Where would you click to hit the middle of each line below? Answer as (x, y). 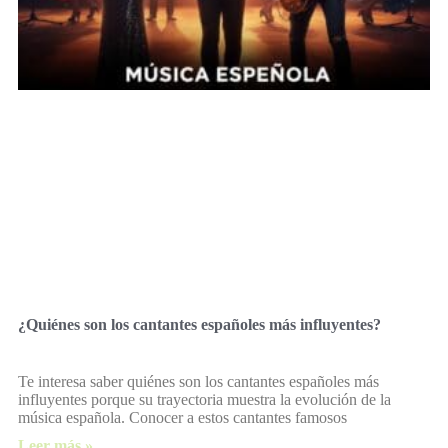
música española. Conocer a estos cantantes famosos (182, 417)
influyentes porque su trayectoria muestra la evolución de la (204, 399)
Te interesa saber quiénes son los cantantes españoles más (198, 381)
